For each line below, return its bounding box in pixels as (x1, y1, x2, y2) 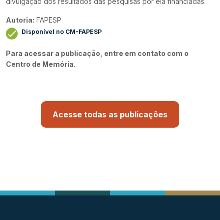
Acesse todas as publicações (53, 109, 167, 119)
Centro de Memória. (6, 59, 76, 68)
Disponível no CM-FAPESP (22, 27, 102, 35)
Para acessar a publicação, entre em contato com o (6, 49, 189, 57)
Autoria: (6, 15, 34, 24)
